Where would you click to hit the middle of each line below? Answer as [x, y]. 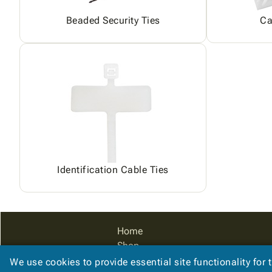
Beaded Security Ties [113, 20]
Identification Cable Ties [113, 170]
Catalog [134, 260]
